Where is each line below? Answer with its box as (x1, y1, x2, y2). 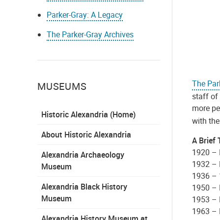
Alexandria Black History (41, 181, 127, 192)
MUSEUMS (37, 79, 87, 93)
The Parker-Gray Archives (47, 28, 134, 40)
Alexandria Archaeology (41, 149, 124, 160)
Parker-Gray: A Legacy (47, 9, 123, 20)
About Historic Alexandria (41, 129, 131, 140)
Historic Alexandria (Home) (41, 109, 136, 120)
